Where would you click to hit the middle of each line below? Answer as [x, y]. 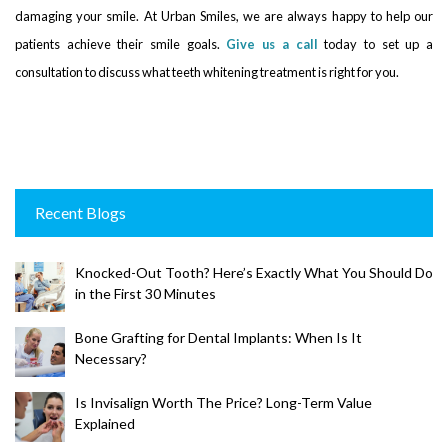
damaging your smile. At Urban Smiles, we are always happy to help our [224, 15]
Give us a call [272, 43]
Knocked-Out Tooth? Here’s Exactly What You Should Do [254, 272]
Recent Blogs [80, 212]
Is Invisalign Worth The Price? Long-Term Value [223, 402]
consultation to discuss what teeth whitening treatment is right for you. [207, 71]
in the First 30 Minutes [145, 293]
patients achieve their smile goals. [121, 43]
